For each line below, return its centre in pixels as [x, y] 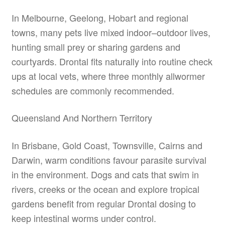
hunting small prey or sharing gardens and [96, 46]
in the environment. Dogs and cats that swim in [105, 174]
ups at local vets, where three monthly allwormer [108, 76]
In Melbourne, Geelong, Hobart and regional [100, 17]
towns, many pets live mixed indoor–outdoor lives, [111, 32]
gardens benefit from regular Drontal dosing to [103, 203]
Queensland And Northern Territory [82, 118]
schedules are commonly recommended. [93, 90]
